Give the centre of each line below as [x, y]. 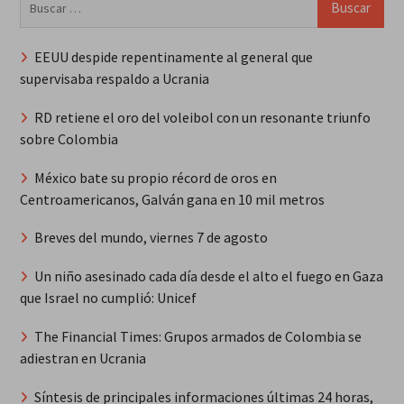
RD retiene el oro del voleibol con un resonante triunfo [202, 117]
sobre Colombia [69, 138]
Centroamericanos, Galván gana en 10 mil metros [172, 199]
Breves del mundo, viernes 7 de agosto [151, 238]
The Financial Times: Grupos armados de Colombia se [197, 336]
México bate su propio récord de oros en [155, 177]
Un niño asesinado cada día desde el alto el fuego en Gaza [208, 276]
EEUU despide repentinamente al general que [173, 56]
